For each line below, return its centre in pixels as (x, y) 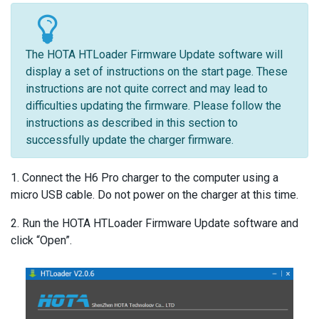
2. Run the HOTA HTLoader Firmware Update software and (155, 223)
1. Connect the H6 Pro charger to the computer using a (145, 177)
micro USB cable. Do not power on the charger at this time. (155, 194)
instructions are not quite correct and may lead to (147, 88)
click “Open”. (41, 240)
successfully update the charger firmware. (130, 140)
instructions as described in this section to (132, 122)
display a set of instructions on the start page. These (157, 71)
